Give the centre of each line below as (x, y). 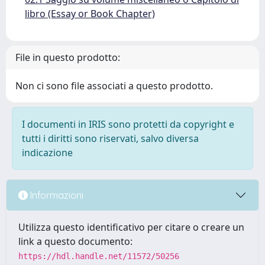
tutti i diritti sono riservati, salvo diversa (110, 138)
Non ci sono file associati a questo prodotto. (114, 86)
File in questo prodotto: (68, 57)
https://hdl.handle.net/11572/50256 (99, 256)
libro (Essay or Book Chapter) (90, 14)
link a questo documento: (75, 241)
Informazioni (56, 195)
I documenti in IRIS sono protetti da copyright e (128, 124)
